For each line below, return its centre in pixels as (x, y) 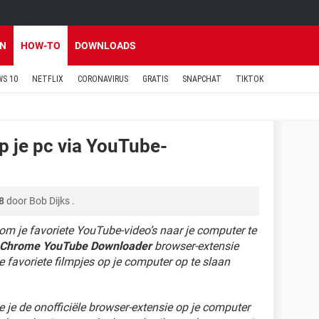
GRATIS (155, 79)
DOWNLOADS (105, 46)
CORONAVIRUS (103, 79)
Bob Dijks (49, 201)
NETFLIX (48, 79)
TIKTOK (250, 79)
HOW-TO (41, 46)
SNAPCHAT (202, 79)
